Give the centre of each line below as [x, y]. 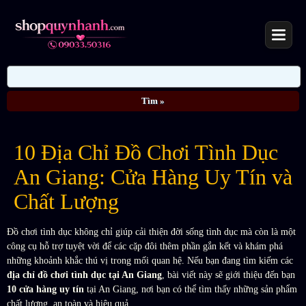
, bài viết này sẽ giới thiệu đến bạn [228, 275]
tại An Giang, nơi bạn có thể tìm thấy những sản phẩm [191, 290]
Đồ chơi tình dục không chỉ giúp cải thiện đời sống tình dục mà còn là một [151, 232]
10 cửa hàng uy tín [45, 290]
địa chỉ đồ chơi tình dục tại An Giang [84, 275]
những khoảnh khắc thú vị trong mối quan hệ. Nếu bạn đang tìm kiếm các [150, 261]
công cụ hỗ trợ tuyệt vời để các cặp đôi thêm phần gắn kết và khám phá [145, 247]
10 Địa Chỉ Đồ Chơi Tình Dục [146, 153]
